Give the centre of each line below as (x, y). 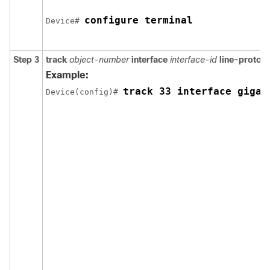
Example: (67, 75)
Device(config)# (84, 92)
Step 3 (26, 60)
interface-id (193, 60)
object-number (99, 60)
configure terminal (139, 20)
